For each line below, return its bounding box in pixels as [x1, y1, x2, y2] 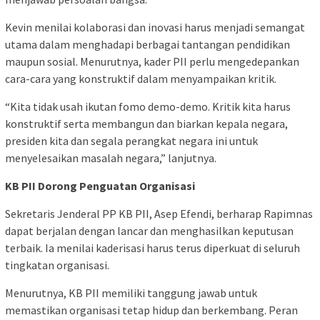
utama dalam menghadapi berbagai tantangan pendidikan [5, 37, 290, 52]
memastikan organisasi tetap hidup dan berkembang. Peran [5, 303, 298, 318]
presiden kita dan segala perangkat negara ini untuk [5, 134, 258, 149]
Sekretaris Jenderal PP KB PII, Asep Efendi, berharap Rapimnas [5, 206, 313, 221]
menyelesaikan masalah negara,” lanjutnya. [5, 151, 216, 166]
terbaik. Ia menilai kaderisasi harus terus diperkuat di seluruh [5, 241, 300, 256]
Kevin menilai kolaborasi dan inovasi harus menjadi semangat [5, 20, 305, 35]
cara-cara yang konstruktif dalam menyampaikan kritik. [5, 71, 276, 86]
